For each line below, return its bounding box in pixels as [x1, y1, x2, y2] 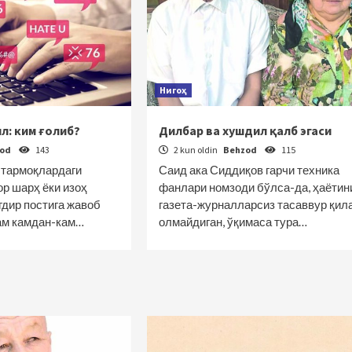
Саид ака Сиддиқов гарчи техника [158, 163, 339, 177]
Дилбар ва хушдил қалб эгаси [158, 123, 332, 138]
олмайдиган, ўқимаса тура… [158, 214, 307, 229]
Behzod [222, 144, 258, 156]
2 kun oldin [171, 144, 219, 156]
